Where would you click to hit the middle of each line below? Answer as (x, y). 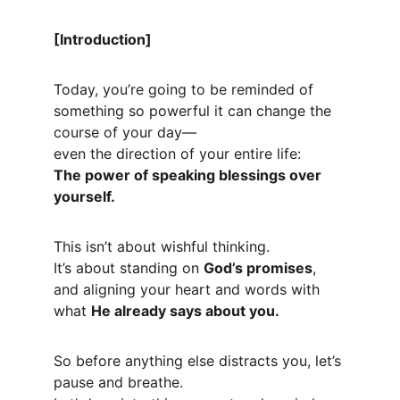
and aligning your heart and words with (189, 289)
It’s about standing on (129, 268)
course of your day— (125, 132)
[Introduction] (103, 39)
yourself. (84, 196)
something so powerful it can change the (195, 111)
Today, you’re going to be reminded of (186, 89)
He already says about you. (185, 311)
